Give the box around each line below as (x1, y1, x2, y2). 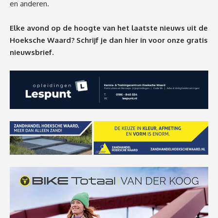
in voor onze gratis (140, 35, 208, 45)
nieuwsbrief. (10, 47, 54, 57)
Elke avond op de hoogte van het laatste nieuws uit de (10, 23, 208, 33)
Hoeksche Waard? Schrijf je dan (10, 35, 125, 45)
